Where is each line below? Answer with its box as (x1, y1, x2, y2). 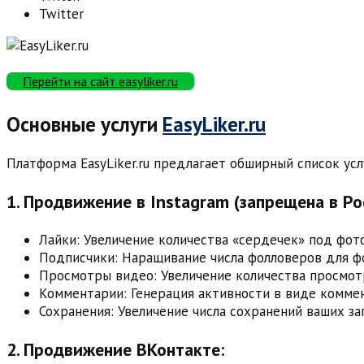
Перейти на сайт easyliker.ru (23, 73, 178, 90)
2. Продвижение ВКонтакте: (6, 337, 224, 361)
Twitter (39, 5, 84, 24)
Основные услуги (6, 111, 162, 137)
